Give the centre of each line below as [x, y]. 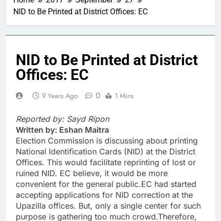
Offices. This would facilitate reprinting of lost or [106, 162]
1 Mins [124, 96]
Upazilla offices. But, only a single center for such [108, 206]
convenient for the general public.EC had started [106, 184]
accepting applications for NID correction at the [104, 195]
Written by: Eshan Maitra [62, 130]
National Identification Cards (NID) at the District [106, 151]
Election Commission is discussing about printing [107, 141]
